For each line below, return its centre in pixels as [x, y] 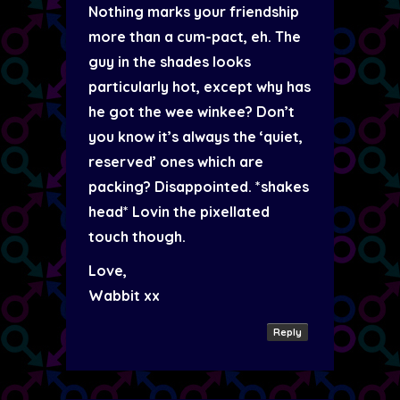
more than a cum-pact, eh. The [195, 37]
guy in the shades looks [170, 62]
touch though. [137, 237]
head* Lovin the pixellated [179, 212]
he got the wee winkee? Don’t [192, 112]
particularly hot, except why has [200, 87]
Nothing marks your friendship [194, 12]
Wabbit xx [124, 296]
